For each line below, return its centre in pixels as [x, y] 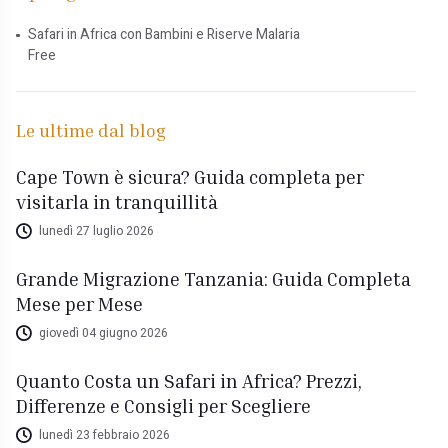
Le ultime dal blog [91, 129]
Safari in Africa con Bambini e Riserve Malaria [163, 34]
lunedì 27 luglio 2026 [96, 231]
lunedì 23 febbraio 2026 [104, 435]
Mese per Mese [80, 303]
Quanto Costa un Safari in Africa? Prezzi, [189, 380]
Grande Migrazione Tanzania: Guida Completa [214, 278]
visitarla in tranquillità [117, 201]
